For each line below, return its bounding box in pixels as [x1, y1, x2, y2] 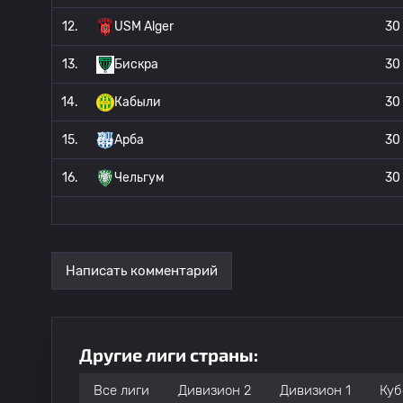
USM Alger [114, 19, 174, 34]
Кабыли [114, 94, 161, 110]
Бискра [114, 57, 158, 72]
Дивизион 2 [178, 382, 251, 399]
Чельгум [114, 170, 165, 185]
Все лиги [94, 382, 149, 399]
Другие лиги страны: [79, 344, 258, 365]
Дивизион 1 [280, 382, 351, 399]
